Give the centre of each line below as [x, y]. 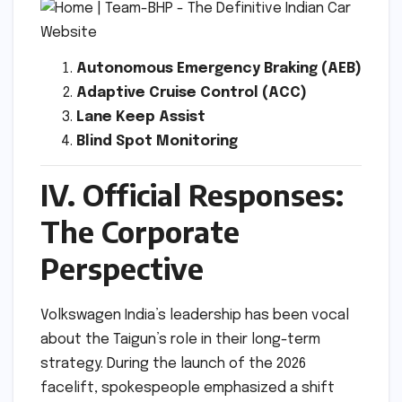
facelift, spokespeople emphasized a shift [188, 389]
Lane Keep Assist [141, 117]
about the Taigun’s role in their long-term [180, 340]
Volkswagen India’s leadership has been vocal [195, 316]
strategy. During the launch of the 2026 [173, 364]
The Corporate [140, 232]
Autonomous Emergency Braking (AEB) [219, 68]
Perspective [122, 269]
